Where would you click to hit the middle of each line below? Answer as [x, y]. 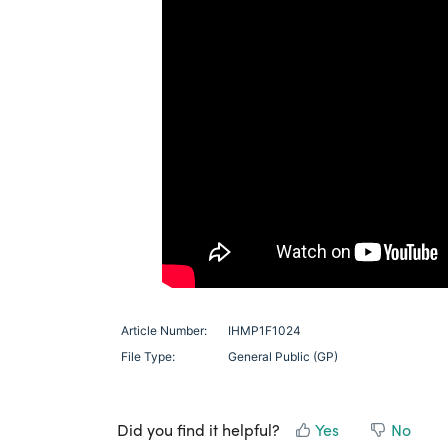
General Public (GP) [283, 356]
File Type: [148, 356]
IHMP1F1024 [264, 330]
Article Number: [164, 330]
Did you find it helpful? [198, 429]
